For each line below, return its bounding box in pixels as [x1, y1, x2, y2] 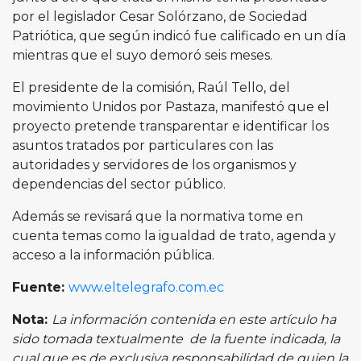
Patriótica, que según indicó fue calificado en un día [12, 28, 346, 44]
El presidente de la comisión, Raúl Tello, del [12, 80, 290, 95]
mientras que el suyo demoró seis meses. [12, 48, 272, 63]
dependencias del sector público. [12, 176, 226, 192]
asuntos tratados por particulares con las [12, 138, 273, 153]
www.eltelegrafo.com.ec [68, 280, 224, 295]
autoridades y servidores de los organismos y [12, 157, 297, 172]
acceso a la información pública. [12, 247, 214, 263]
